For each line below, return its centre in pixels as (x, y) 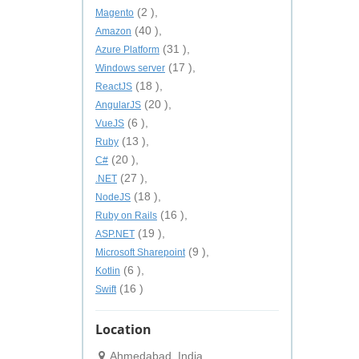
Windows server (130, 68)
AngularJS (118, 105)
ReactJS (114, 87)
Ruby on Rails (126, 216)
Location (123, 329)
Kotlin (108, 271)
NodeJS (113, 197)
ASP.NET (115, 234)
